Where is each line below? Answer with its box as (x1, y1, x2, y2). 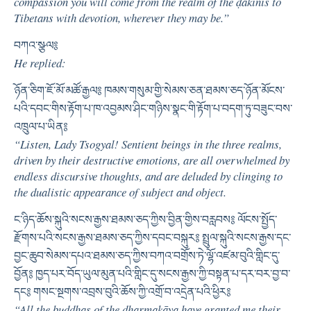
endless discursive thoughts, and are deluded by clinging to (14, 167, 283, 184)
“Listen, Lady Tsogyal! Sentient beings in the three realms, (14, 135, 282, 152)
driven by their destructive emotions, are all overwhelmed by (14, 151, 289, 168)
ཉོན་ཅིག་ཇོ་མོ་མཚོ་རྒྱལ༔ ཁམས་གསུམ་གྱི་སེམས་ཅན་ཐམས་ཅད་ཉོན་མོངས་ (14, 84, 285, 96)
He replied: (14, 54, 66, 71)
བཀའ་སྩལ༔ (14, 39, 58, 51)
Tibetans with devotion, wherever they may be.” (14, 9, 229, 26)
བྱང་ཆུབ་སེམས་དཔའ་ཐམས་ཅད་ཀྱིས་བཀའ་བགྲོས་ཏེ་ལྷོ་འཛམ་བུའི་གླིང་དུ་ (14, 249, 280, 262)
